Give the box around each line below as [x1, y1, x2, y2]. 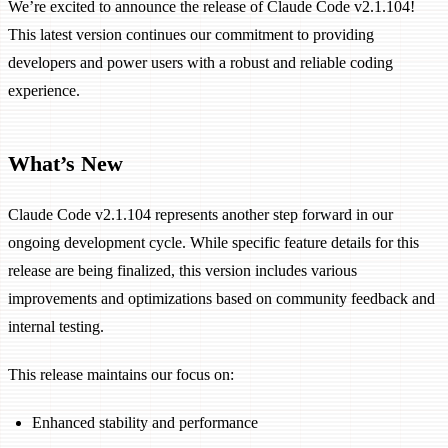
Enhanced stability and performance [32, 414, 258, 432]
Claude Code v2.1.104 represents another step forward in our [8, 206, 393, 224]
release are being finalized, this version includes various [8, 262, 357, 280]
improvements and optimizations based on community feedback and [8, 290, 435, 308]
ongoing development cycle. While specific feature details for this [8, 234, 419, 252]
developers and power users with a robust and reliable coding [8, 54, 393, 72]
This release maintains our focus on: [8, 366, 234, 384]
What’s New [8, 150, 123, 176]
